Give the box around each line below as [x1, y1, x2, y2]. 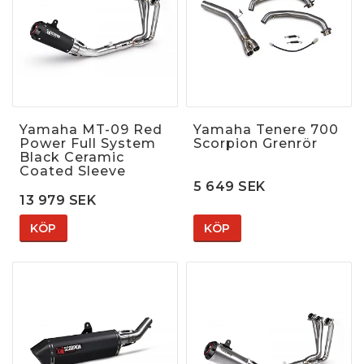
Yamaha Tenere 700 [193, 121, 339, 137]
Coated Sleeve [19, 162, 126, 179]
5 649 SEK [193, 178, 266, 194]
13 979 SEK [19, 192, 96, 208]
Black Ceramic [19, 149, 124, 165]
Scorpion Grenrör [193, 135, 318, 151]
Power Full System [19, 135, 156, 151]
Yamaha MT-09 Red [19, 121, 162, 137]
